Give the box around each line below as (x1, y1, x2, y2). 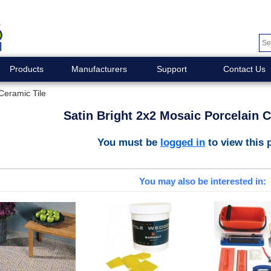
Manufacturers (71, 64, 127, 74)
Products (9, 64, 44, 74)
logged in (160, 135, 205, 148)
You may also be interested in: (139, 176, 266, 187)
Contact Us (223, 64, 266, 74)
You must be (97, 135, 160, 148)
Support (156, 64, 187, 74)
